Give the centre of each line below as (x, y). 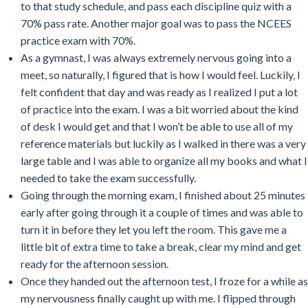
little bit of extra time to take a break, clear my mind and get (161, 246)
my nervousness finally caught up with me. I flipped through (158, 298)
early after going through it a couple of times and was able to (162, 212)
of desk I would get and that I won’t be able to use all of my (157, 126)
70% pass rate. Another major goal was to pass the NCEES (156, 23)
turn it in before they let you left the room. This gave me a (154, 229)
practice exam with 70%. (79, 40)
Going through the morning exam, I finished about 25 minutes (163, 195)
